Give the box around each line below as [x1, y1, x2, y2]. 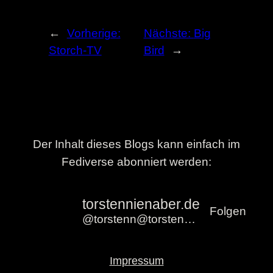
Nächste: [143, 26, 194, 40]
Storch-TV [48, 43, 102, 57]
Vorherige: [66, 26, 121, 40]
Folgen [210, 204, 247, 218]
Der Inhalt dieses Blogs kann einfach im [33, 137, 240, 151]
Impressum [109, 254, 164, 267]
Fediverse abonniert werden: [62, 155, 211, 168]
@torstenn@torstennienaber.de [183, 213, 196, 226]
